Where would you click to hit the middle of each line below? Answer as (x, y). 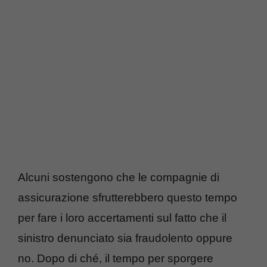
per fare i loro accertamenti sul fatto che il (122, 218)
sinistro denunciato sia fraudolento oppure (125, 238)
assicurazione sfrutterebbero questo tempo (128, 198)
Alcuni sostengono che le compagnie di (119, 178)
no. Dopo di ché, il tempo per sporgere (116, 259)
